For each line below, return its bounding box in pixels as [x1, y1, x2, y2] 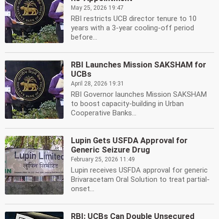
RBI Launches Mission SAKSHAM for [71, 60, 206, 69]
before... [71, 33, 97, 42]
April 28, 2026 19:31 [71, 80, 124, 87]
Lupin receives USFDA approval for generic [71, 166, 208, 175]
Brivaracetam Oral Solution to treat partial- [71, 175, 210, 184]
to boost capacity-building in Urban [71, 99, 184, 108]
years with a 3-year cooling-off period [71, 23, 194, 32]
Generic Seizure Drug [71, 145, 150, 154]
